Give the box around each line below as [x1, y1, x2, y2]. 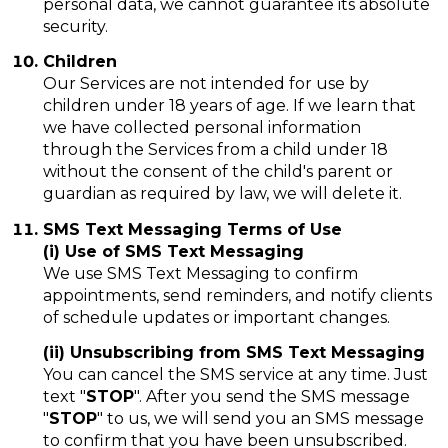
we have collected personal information [42, 118, 361, 138]
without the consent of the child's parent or [42, 162, 393, 182]
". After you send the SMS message [133, 387, 410, 407]
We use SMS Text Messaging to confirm [42, 263, 358, 283]
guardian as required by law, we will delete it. [42, 184, 402, 204]
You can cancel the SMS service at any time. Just [42, 365, 428, 385]
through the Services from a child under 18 [42, 140, 388, 160]
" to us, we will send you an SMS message [96, 409, 424, 429]
